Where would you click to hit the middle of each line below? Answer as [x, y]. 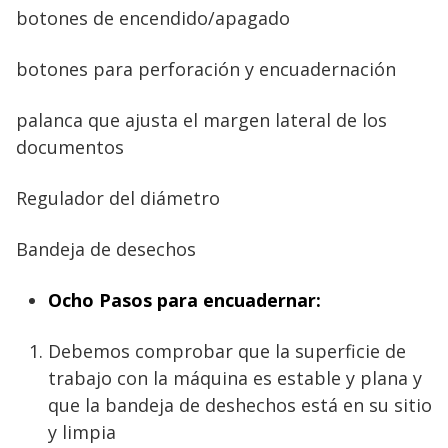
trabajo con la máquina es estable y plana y [235, 377]
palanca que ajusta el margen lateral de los [201, 119]
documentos [70, 146]
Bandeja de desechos [106, 248]
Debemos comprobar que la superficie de [227, 350]
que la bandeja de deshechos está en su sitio [240, 404]
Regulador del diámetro [118, 197]
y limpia [82, 431]
